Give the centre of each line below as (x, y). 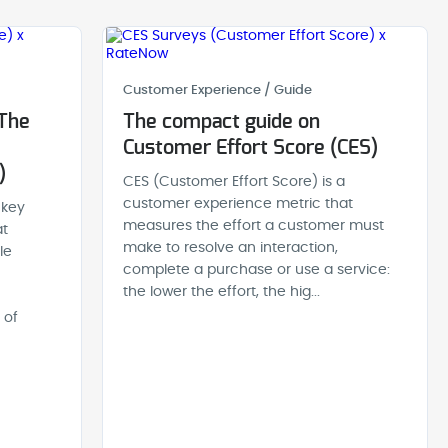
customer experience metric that (238, 204)
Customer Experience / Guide (218, 90)
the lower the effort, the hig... (222, 292)
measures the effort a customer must (254, 226)
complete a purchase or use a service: (257, 270)
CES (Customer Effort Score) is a (234, 182)
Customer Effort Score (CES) (251, 148)
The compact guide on (222, 122)
